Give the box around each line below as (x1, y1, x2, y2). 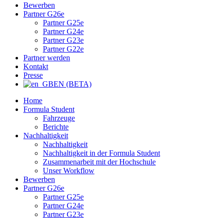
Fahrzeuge (43, 113, 75, 122)
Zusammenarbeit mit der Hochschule (43, 157, 156, 166)
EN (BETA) (54, 79, 91, 88)
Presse (23, 71, 43, 79)
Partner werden (23, 53, 70, 62)
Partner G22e (43, 44, 84, 53)
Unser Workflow (43, 166, 94, 175)
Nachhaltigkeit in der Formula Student (43, 148, 160, 157)
